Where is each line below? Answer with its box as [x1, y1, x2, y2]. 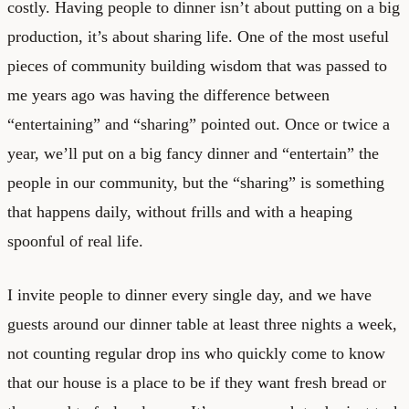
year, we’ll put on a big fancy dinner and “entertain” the [7, 143, 379, 163]
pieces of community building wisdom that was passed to [7, 56, 387, 75]
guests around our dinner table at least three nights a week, [7, 314, 397, 333]
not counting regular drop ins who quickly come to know [7, 343, 385, 362]
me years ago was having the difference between [7, 85, 330, 104]
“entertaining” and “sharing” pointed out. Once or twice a [7, 114, 390, 133]
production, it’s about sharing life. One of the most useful [7, 26, 389, 46]
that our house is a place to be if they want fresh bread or [7, 372, 386, 392]
